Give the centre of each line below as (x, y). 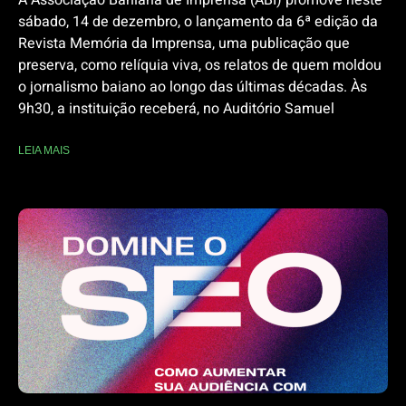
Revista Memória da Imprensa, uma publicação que (184, 43)
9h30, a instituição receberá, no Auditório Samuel (176, 108)
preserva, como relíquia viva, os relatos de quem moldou (200, 65)
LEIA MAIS (44, 150)
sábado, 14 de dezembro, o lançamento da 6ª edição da (198, 21)
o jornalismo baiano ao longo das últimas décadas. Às (193, 87)
